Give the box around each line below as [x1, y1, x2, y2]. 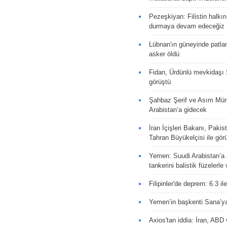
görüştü [148, 78, 171, 86]
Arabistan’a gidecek [148, 105, 207, 113]
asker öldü [148, 50, 179, 58]
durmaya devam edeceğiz [148, 22, 224, 30]
